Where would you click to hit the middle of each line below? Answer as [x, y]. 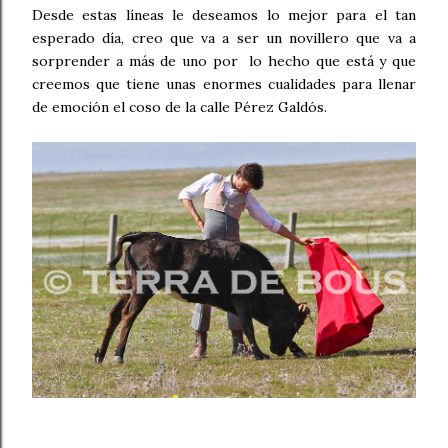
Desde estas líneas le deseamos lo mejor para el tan [224, 15]
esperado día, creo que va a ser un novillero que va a [224, 38]
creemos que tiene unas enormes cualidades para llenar [224, 84]
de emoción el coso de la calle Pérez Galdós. [181, 107]
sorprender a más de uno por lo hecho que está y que [224, 61]
